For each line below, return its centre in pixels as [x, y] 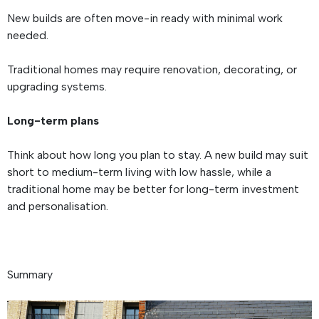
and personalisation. [59, 206]
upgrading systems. [60, 87]
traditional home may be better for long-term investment [153, 189]
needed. [31, 36]
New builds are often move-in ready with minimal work [145, 19]
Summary [31, 275]
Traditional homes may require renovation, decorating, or [152, 70]
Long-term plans [54, 121]
